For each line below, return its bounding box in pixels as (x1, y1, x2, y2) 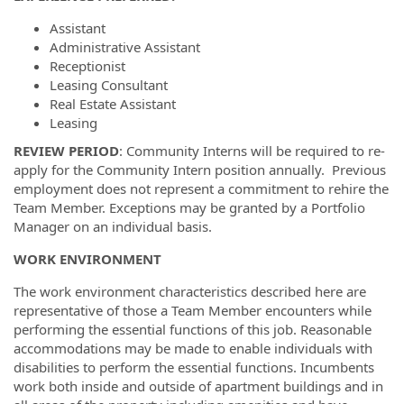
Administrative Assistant (50, 37, 204, 56)
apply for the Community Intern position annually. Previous (14, 161, 386, 179)
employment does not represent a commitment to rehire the (14, 179, 389, 197)
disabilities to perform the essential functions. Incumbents (14, 358, 374, 376)
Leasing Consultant (50, 75, 171, 94)
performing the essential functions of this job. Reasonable (14, 320, 372, 338)
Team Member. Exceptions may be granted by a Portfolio (14, 198, 365, 216)
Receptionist (50, 56, 129, 75)
